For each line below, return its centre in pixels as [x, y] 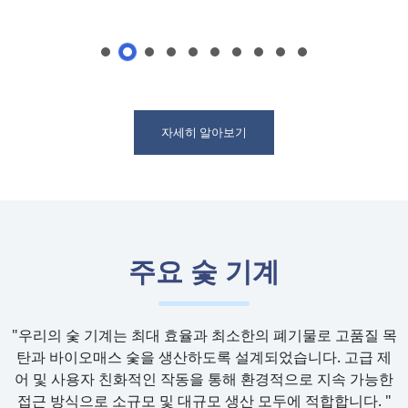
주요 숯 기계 [204, 271]
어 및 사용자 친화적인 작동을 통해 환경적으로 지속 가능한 [204, 379]
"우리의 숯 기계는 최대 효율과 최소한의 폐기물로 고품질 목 [204, 335]
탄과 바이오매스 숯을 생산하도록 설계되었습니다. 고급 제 [204, 357]
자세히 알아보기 [204, 132]
